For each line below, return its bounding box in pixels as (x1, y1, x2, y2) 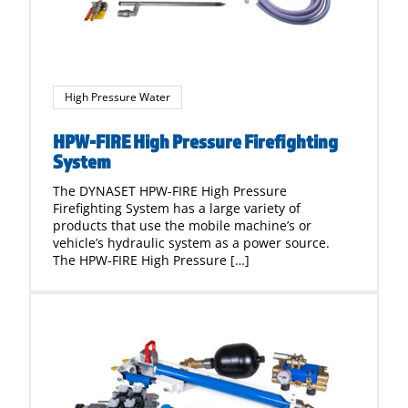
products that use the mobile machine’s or (53, 217, 311, 234)
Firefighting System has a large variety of (53, 199, 301, 217)
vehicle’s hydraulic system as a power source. (53, 234, 330, 251)
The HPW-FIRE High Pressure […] (53, 251, 250, 269)
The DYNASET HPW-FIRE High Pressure (53, 182, 287, 199)
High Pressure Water (65, 89, 170, 105)
